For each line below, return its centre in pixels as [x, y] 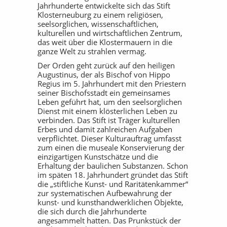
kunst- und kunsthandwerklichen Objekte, [110, 202]
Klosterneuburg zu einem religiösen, [100, 15]
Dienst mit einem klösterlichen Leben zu [107, 111]
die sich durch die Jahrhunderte [92, 211]
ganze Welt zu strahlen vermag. [92, 51]
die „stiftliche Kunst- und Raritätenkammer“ [113, 184]
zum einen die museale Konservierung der [111, 147]
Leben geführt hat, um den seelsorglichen [110, 102]
